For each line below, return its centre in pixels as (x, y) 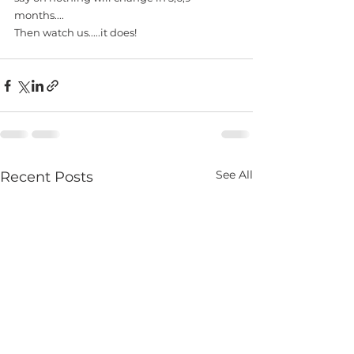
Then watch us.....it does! (77, 32)
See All (234, 175)
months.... (39, 15)
